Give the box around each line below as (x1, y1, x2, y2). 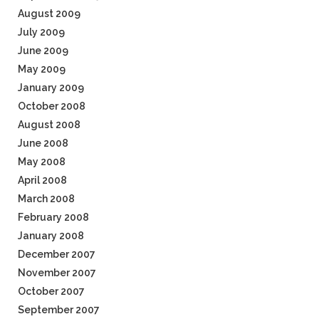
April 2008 (18, 174, 67, 186)
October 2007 (18, 286, 85, 297)
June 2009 (18, 45, 68, 56)
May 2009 (18, 63, 66, 75)
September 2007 (18, 304, 100, 315)
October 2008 (18, 100, 85, 112)
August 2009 (18, 8, 80, 19)
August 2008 (18, 119, 80, 130)
